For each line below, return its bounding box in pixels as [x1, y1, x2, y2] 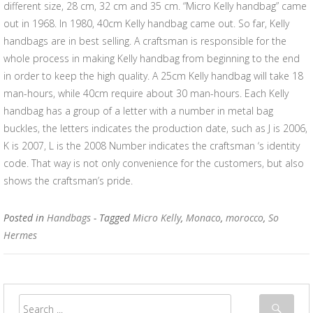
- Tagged [94, 211, 133, 224]
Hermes [3, 228, 37, 242]
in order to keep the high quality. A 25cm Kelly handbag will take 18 [3, 69, 303, 82]
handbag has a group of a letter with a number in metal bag [3, 104, 273, 117]
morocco [226, 211, 263, 224]
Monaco [186, 211, 221, 224]
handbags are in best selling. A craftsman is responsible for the [3, 34, 286, 48]
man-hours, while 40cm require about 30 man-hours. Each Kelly [3, 87, 289, 100]
